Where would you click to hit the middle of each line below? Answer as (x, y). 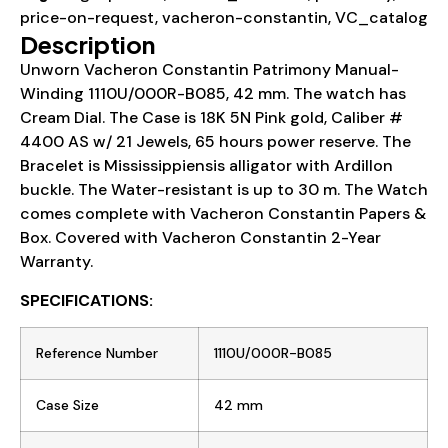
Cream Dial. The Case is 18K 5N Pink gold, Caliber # (211, 118)
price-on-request (87, 18)
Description (87, 44)
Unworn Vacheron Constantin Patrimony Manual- (209, 70)
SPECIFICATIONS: (86, 300)
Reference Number (97, 352)
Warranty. (56, 262)
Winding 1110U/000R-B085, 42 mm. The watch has (213, 94)
